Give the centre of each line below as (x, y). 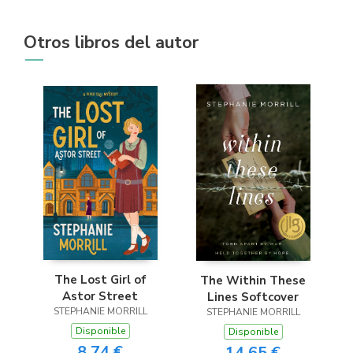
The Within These (253, 281)
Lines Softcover (253, 297)
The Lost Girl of (100, 279)
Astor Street (100, 296)
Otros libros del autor (111, 43)
